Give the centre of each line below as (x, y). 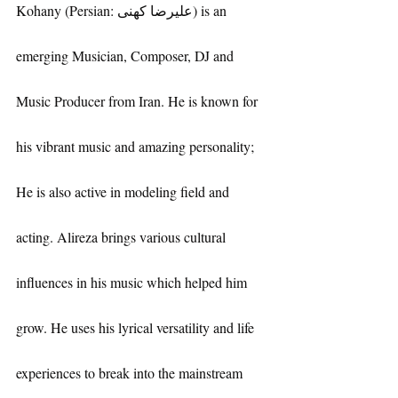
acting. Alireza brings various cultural (123, 237)
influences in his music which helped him (133, 283)
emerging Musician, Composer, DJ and (127, 56)
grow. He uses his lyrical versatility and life (137, 328)
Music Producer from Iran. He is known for (139, 101)
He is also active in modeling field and (124, 192)
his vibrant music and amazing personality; (137, 147)
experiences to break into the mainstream (131, 373)
